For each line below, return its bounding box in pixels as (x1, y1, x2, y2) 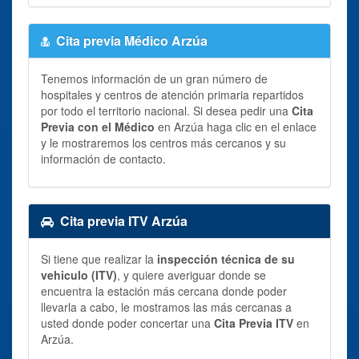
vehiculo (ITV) (41, 266, 117, 283)
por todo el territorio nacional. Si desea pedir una (41, 102, 292, 119)
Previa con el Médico (41, 118, 155, 135)
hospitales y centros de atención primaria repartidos (41, 86, 304, 103)
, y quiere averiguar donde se (117, 266, 266, 283)
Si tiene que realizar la (41, 250, 157, 267)
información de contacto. (41, 150, 166, 167)
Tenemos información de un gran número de (41, 70, 268, 87)
